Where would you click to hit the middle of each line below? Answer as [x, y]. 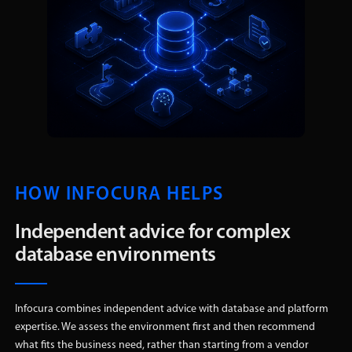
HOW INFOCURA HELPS [119, 194]
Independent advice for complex [152, 233]
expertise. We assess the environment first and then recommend [165, 327]
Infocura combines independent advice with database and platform [171, 309]
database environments [115, 255]
